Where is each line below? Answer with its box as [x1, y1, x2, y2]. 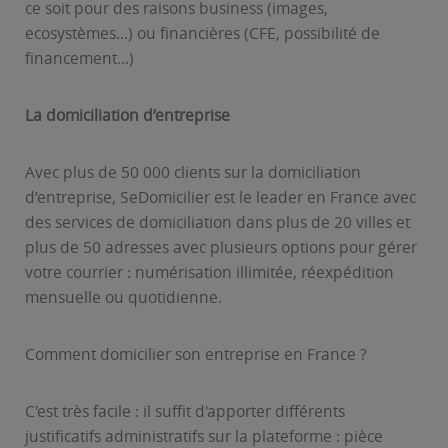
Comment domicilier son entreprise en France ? [25, 344, 367, 365]
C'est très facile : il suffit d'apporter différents [25, 401, 345, 422]
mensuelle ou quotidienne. [25, 287, 222, 308]
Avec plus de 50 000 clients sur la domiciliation [25, 162, 361, 183]
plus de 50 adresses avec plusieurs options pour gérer [25, 237, 417, 258]
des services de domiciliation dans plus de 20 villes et [25, 212, 410, 233]
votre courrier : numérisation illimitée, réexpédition [25, 262, 394, 283]
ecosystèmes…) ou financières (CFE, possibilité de [25, 23, 380, 44]
